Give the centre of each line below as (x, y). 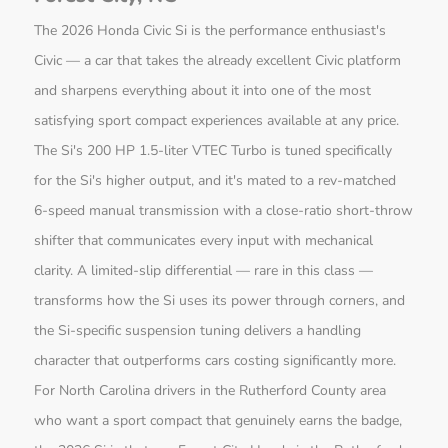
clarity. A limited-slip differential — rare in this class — (204, 271)
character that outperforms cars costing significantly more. (215, 361)
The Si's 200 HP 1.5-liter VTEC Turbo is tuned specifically (213, 151)
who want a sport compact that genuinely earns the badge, (218, 421)
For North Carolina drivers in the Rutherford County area (210, 391)
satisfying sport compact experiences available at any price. (217, 121)
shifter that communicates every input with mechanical (204, 241)
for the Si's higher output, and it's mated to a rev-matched (215, 181)
